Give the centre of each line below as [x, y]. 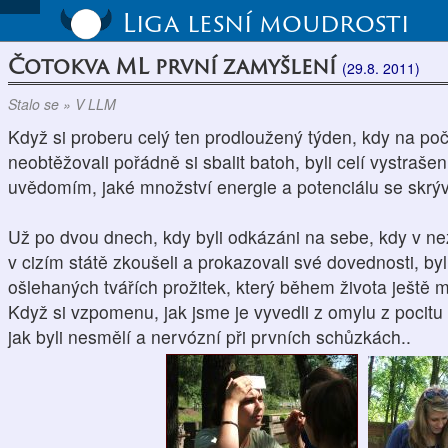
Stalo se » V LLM [62, 104]
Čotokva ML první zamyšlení [175, 66]
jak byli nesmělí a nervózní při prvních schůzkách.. [212, 336]
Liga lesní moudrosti [265, 22]
